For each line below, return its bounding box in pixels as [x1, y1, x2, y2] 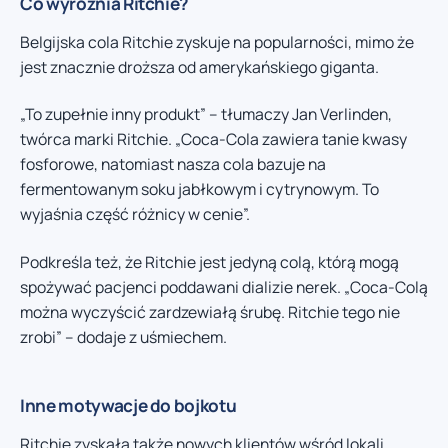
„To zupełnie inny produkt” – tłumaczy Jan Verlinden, [20, 103, 392, 126]
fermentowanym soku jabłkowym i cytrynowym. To [20, 178, 379, 201]
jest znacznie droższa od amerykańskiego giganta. [20, 55, 379, 78]
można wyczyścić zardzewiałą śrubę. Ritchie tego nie [20, 300, 400, 323]
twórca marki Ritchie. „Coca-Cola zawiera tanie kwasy [20, 128, 407, 151]
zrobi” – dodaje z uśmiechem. [20, 325, 227, 348]
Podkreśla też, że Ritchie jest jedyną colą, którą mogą [20, 250, 399, 273]
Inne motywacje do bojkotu [20, 393, 237, 417]
